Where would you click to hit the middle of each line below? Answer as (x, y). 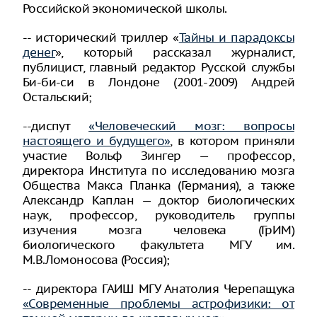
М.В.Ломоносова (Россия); (96, 259)
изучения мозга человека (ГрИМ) (158, 230)
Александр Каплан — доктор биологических (158, 200)
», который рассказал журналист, (175, 52)
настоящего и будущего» (97, 140)
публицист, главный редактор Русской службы (158, 67)
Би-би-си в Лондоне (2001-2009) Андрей (158, 82)
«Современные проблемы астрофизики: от (158, 303)
